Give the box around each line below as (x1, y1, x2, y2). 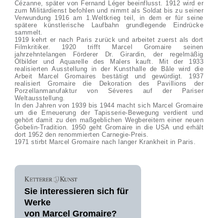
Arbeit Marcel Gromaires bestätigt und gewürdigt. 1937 (14, 73, 204, 80)
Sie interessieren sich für (24, 186, 128, 196)
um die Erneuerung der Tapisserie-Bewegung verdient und (14, 109, 203, 116)
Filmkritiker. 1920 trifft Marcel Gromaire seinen (14, 43, 203, 51)
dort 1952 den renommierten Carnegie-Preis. (14, 131, 149, 138)
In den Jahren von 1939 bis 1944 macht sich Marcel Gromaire (14, 102, 203, 109)
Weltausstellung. (14, 94, 68, 102)
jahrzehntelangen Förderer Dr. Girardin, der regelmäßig (14, 51, 203, 58)
